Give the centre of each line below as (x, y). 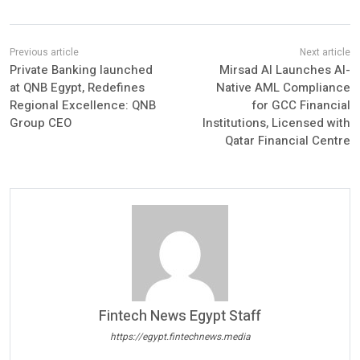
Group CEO (41, 123)
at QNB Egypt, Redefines (77, 88)
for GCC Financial (301, 106)
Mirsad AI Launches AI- (284, 70)
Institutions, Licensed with (276, 123)
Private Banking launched (81, 70)
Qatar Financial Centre (287, 141)
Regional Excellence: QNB (83, 106)
